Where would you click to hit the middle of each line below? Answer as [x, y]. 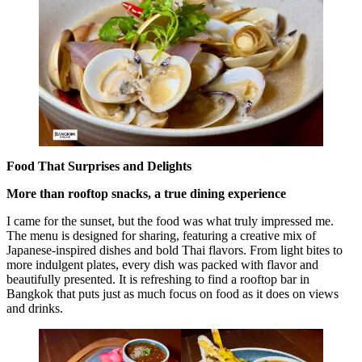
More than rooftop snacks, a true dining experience [146, 193]
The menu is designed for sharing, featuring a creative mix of [161, 235]
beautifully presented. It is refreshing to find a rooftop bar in [158, 279]
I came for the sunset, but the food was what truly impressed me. [170, 221]
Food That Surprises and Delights [99, 166]
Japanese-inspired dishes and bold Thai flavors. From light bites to [175, 250]
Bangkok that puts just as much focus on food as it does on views [173, 293]
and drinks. [35, 308]
